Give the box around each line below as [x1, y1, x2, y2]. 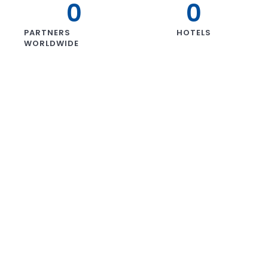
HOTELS [176, 27, 211, 39]
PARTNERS [24, 27, 71, 39]
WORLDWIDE [24, 38, 79, 50]
